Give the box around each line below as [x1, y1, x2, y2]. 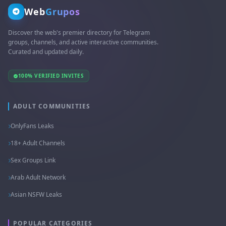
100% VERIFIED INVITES [18, 72, 84, 79]
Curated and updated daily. [8, 47, 84, 56]
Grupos [45, 5, 81, 18]
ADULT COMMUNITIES [13, 102, 91, 110]
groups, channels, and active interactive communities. [8, 37, 158, 46]
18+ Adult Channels [11, 139, 65, 147]
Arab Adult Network [11, 173, 66, 182]
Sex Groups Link [11, 156, 55, 164]
